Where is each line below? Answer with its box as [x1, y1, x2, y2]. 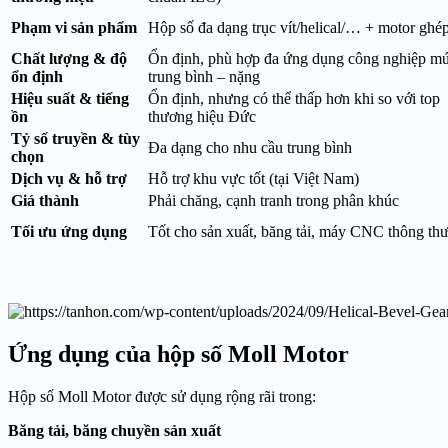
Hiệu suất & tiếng [11, 90, 129, 108]
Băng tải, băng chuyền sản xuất [8, 421, 221, 439]
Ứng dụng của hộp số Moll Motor [8, 340, 349, 367]
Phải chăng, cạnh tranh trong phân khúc [148, 192, 399, 210]
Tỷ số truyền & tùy [11, 130, 140, 148]
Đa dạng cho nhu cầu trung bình [148, 139, 352, 157]
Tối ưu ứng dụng [11, 223, 127, 241]
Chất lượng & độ [11, 50, 127, 68]
